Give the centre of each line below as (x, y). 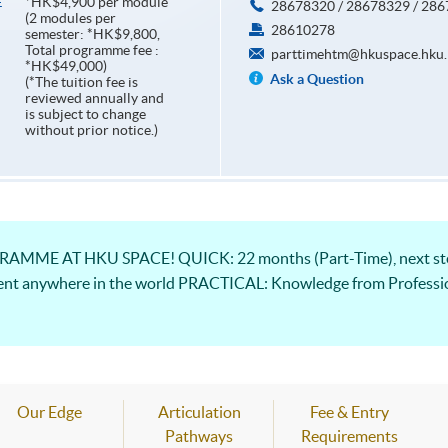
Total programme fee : (91, 50)
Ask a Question (316, 79)
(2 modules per (70, 18)
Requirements (349, 436)
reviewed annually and (94, 98)
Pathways (199, 436)
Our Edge (49, 412)
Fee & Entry (349, 412)
